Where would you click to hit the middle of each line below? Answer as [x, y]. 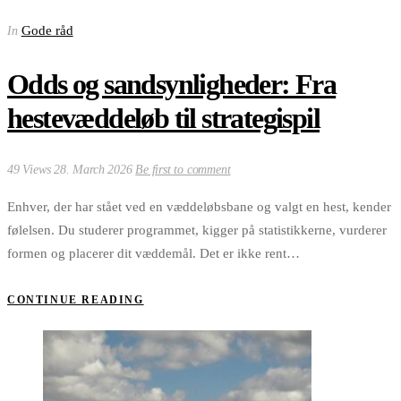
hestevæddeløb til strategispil [163, 118]
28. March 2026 [95, 170]
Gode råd [47, 31]
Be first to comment [183, 170]
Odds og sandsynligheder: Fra [172, 84]
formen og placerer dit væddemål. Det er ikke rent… [154, 254]
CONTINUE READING [76, 299]
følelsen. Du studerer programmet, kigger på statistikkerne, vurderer [197, 230]
